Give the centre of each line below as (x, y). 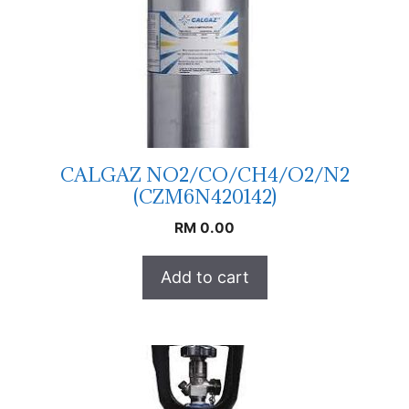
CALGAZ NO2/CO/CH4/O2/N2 (204, 174)
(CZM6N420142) (204, 196)
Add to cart (204, 277)
